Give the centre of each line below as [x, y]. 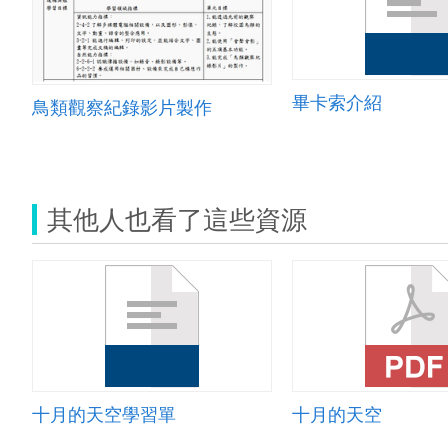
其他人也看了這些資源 [177, 219]
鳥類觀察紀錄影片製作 [122, 106]
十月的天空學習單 [104, 414]
